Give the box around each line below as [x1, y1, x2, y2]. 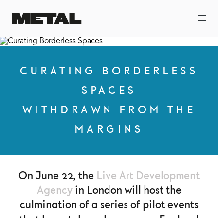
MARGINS [74, 123, 144, 137]
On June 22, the [18, 169, 96, 183]
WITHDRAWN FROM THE [22, 103, 196, 117]
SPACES [81, 84, 137, 98]
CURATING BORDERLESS [19, 64, 199, 78]
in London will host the [74, 183, 182, 198]
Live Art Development [96, 169, 200, 183]
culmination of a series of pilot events [19, 198, 199, 212]
